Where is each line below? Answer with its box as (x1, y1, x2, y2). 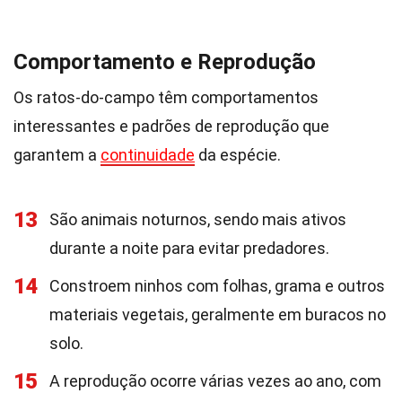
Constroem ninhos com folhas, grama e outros (49, 276, 385, 295)
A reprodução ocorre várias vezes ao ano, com (49, 371, 381, 390)
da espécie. (195, 145, 281, 164)
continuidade (100, 145, 195, 164)
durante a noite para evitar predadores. (49, 239, 329, 258)
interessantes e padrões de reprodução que (13, 117, 329, 135)
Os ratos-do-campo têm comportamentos (13, 88, 319, 107)
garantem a (13, 145, 100, 164)
